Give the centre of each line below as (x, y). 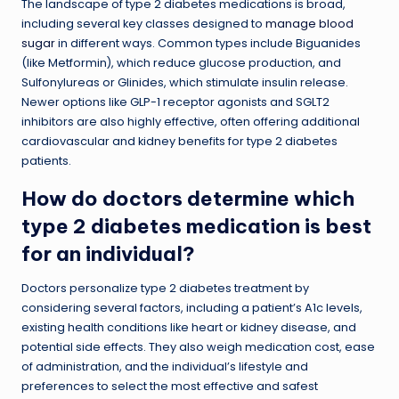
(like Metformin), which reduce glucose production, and (181, 62)
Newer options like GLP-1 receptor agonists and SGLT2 (175, 102)
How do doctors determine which (188, 198)
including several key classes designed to (143, 23)
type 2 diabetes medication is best (196, 226)
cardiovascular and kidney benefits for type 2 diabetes (179, 141)
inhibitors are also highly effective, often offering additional (191, 121)
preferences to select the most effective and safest (170, 386)
